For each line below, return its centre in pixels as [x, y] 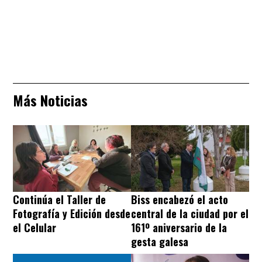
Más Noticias [50, 100]
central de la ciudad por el [190, 213]
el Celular [35, 227]
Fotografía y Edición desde [72, 213]
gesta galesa [160, 241]
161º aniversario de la [179, 227]
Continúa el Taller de [59, 199]
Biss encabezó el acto [180, 199]
